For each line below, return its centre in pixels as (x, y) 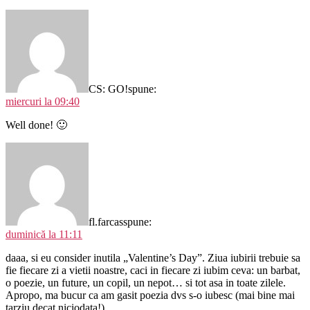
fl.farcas (106, 221)
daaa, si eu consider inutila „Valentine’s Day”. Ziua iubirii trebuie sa (153, 257)
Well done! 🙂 (36, 125)
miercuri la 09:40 (43, 101)
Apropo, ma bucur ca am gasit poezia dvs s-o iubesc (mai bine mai (150, 295)
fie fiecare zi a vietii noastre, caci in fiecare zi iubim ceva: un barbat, (153, 270)
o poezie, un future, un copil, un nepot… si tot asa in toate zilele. (146, 282)
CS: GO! (108, 89)
